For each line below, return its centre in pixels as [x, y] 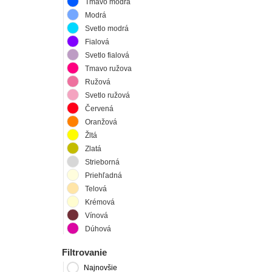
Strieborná [102, 162]
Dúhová [98, 229]
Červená [99, 108]
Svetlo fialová [107, 55]
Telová [96, 189]
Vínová [97, 215]
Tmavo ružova [108, 68]
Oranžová [101, 122]
